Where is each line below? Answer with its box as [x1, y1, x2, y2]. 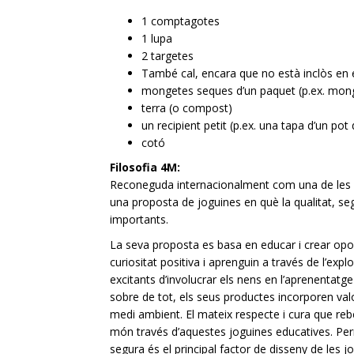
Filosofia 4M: [110, 160, 180, 175]
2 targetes [141, 48, 194, 63]
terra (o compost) [141, 100, 232, 115]
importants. [110, 212, 168, 227]
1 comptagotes [141, 13, 220, 28]
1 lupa [141, 31, 172, 46]
